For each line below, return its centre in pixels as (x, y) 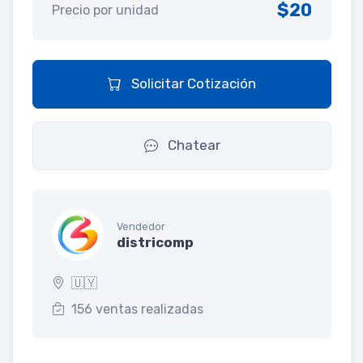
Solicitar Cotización (192, 83)
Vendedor (141, 227)
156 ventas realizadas (137, 309)
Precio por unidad (105, 10)
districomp (155, 243)
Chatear (192, 145)
